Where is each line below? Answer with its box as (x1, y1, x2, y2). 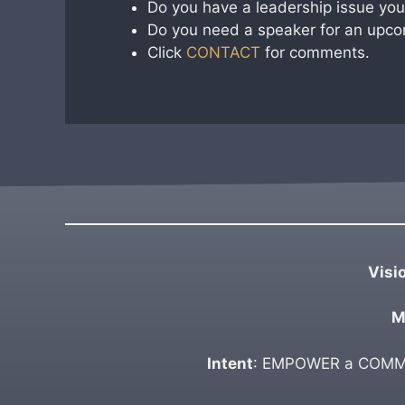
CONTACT (186, 43, 260, 61)
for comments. (260, 43, 370, 61)
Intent (207, 353, 253, 372)
